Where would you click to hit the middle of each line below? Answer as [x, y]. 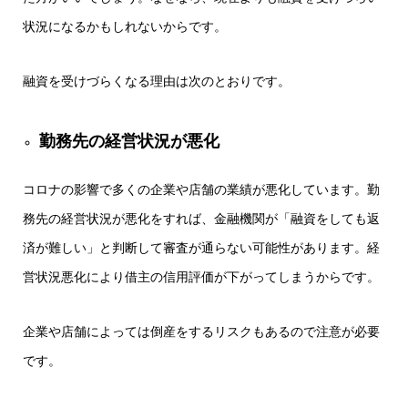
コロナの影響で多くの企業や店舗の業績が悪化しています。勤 [201, 189]
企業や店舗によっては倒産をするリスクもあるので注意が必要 [201, 331]
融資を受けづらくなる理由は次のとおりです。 [157, 81]
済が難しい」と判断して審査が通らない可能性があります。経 [201, 247]
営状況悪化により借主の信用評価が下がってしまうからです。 [201, 276]
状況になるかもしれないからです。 [125, 26]
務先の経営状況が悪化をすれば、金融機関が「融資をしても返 [201, 218]
